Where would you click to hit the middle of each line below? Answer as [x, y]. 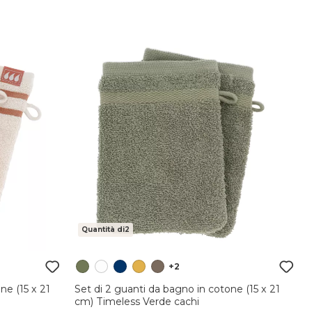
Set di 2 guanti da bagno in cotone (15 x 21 [177, 289]
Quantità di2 [105, 229]
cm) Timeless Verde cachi [136, 301]
